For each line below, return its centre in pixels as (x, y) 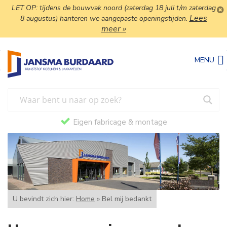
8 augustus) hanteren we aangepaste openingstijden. (105, 18)
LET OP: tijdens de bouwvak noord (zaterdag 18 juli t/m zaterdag (113, 8)
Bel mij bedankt (127, 199)
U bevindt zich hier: (44, 199)
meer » (113, 29)
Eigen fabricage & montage (120, 122)
